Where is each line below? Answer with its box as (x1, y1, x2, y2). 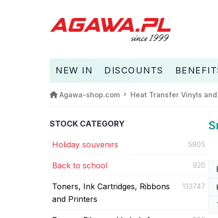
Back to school (52, 160, 108, 170)
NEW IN (55, 65, 92, 75)
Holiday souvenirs (52, 139, 118, 149)
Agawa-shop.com (59, 90, 120, 99)
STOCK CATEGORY (50, 118, 125, 128)
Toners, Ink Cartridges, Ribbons (52, 181, 170, 191)
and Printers (52, 194, 97, 204)
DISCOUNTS (104, 65, 163, 75)
